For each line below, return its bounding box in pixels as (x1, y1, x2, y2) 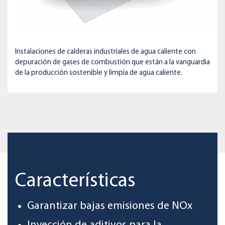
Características (15, 171, 136, 192)
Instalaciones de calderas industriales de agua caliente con (15, 48, 196, 56)
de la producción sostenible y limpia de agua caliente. (15, 69, 182, 77)
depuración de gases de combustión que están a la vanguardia (15, 59, 210, 67)
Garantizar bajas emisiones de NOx (27, 200, 192, 212)
